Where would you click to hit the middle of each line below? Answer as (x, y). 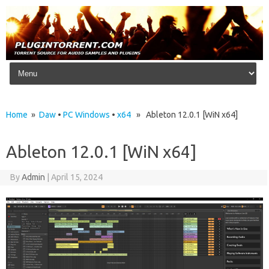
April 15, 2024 (77, 177)
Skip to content (38, 65)
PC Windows (86, 115)
